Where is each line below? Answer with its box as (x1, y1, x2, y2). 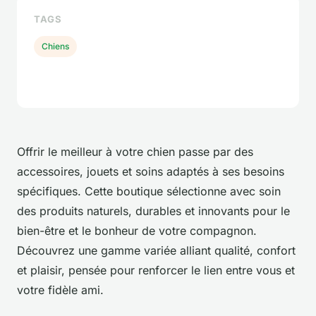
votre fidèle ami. (17, 282, 104, 297)
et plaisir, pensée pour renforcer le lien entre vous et (17, 262, 295, 277)
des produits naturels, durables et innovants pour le (17, 203, 290, 218)
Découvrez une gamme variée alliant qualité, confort (17, 243, 296, 257)
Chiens (42, 40, 70, 51)
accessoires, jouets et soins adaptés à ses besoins (17, 164, 284, 178)
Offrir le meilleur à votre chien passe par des (17, 144, 253, 159)
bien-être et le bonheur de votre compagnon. (17, 223, 257, 238)
